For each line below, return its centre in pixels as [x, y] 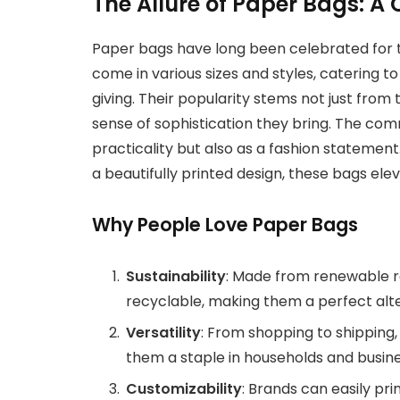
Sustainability [176, 276]
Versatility [163, 332]
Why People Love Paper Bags [225, 225]
